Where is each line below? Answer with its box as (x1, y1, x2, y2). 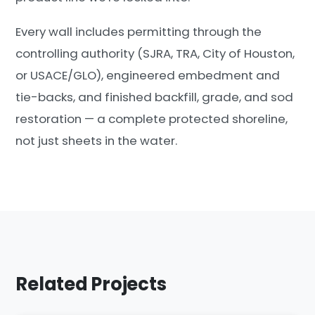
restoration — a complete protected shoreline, (15, 110, 288, 128)
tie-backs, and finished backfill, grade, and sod (15, 89, 294, 106)
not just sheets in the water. (15, 132, 178, 150)
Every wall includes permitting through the (15, 23, 262, 41)
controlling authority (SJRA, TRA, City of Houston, (15, 45, 295, 63)
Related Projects (15, 271, 167, 297)
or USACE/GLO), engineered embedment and (15, 67, 281, 84)
